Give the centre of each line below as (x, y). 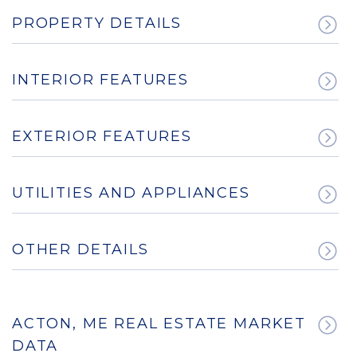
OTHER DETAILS (80, 250)
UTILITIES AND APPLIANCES (131, 193)
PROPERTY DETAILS (97, 24)
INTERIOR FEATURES (100, 80)
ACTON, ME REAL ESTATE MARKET (159, 324)
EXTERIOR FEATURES (102, 137)
